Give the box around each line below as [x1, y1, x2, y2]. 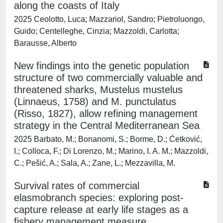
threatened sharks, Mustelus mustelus [14, 84, 183, 95]
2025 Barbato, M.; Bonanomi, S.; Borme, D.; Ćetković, [14, 135, 202, 143]
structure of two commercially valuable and [14, 72, 203, 83]
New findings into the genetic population [14, 60, 189, 71]
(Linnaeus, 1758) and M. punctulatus [14, 96, 176, 107]
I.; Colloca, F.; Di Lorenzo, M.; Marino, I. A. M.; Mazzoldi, [14, 147, 208, 155]
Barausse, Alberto [14, 39, 77, 47]
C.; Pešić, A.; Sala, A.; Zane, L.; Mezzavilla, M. [14, 159, 175, 167]
